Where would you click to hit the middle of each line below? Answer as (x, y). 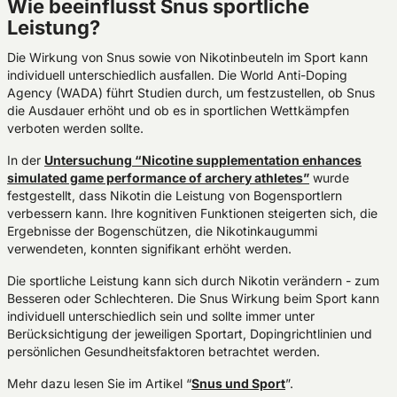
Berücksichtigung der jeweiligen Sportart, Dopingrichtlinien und (190, 334)
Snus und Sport (238, 383)
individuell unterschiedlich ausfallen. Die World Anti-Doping (177, 75)
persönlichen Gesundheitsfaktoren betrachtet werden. (163, 351)
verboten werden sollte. (75, 128)
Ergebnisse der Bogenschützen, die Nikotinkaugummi (162, 231)
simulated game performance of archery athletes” (158, 178)
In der (26, 160)
